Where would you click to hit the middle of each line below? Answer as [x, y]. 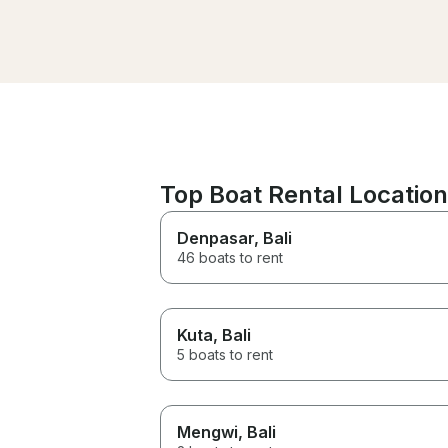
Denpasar [215, 237]
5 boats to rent [225, 354]
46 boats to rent [230, 257]
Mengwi [207, 431]
